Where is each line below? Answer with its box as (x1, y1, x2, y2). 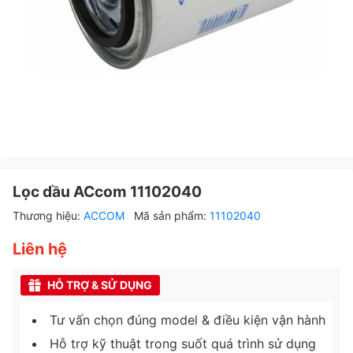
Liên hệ (13, 239, 67, 258)
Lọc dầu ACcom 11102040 (13, 181, 202, 201)
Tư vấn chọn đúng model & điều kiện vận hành (50, 311, 325, 328)
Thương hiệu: (13, 208, 84, 222)
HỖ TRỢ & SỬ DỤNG (47, 277, 152, 292)
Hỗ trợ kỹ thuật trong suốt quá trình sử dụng (50, 335, 316, 351)
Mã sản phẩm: (134, 208, 210, 222)
